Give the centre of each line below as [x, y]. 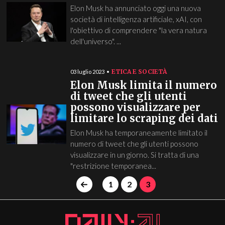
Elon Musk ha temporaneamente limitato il [139, 133]
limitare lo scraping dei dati [144, 118]
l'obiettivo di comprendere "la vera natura [138, 30]
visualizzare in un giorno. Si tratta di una [134, 155]
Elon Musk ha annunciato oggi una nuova [135, 8]
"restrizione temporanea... [113, 166]
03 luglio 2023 [87, 72]
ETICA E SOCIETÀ [139, 72]
